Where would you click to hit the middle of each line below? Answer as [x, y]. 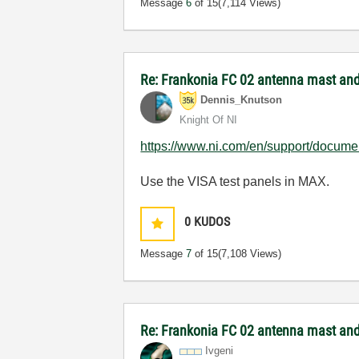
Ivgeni [220, 351]
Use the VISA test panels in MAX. [235, 182]
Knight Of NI [209, 120]
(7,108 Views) [250, 254]
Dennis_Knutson [242, 100]
